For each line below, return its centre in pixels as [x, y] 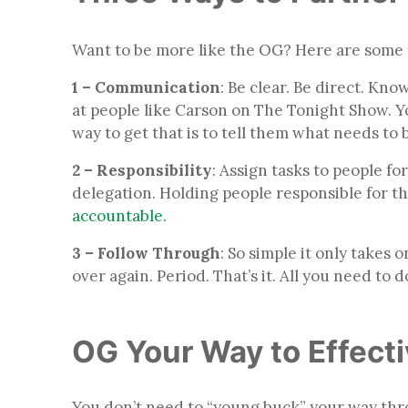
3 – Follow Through [146, 253]
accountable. [119, 215]
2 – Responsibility [142, 170]
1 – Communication [146, 87]
